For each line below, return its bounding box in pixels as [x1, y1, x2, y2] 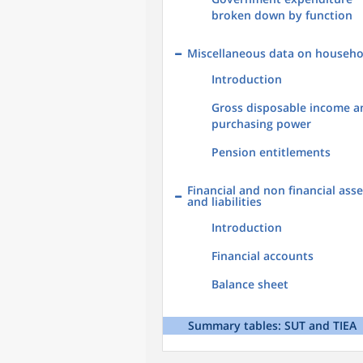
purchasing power [211, 116, 311, 131]
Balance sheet [211, 276, 288, 292]
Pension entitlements [211, 144, 331, 160]
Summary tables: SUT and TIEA [188, 318, 357, 333]
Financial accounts [211, 248, 314, 263]
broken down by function [211, 7, 352, 23]
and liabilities [187, 194, 262, 209]
